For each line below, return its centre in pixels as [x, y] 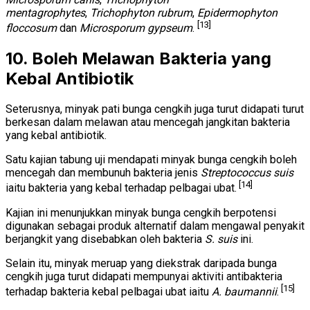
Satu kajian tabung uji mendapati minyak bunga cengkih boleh [151, 160]
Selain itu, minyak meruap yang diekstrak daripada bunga [141, 263]
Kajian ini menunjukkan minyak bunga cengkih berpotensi [141, 212]
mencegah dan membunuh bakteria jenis [103, 173]
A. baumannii [244, 292]
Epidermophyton [237, 13]
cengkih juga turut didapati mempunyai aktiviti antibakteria [144, 276]
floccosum [31, 28]
